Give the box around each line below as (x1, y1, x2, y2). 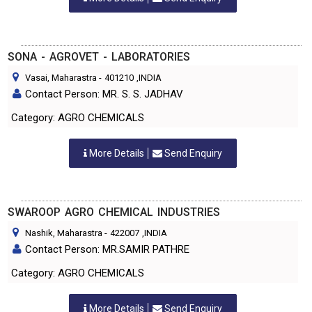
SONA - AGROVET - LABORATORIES (8, 50, 190, 63)
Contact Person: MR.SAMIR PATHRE (25, 243, 189, 256)
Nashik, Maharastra (25, 228, 102, 238)
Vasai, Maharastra (25, 72, 97, 83)
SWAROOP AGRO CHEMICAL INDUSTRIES (8, 205, 220, 219)
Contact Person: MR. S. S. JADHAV (25, 88, 183, 100)
